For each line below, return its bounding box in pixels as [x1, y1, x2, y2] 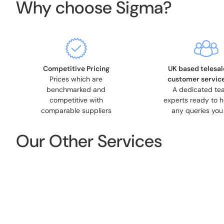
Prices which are [49, 74, 102, 83]
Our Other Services [16, 130, 162, 152]
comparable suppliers [40, 106, 111, 115]
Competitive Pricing [42, 64, 109, 73]
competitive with [49, 95, 103, 104]
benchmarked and [46, 85, 105, 94]
